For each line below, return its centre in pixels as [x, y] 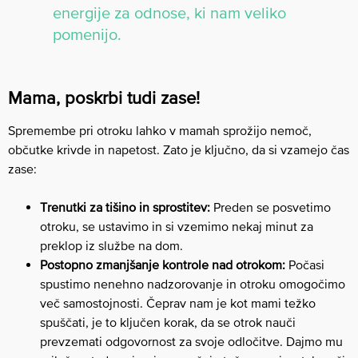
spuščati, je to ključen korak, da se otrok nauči [168, 322]
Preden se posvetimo [270, 207]
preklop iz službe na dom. [111, 246]
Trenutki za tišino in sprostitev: [125, 207]
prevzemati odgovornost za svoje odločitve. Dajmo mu [191, 342]
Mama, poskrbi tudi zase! [104, 98]
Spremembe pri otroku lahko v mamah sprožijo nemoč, [160, 131]
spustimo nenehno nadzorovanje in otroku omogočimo [193, 284]
